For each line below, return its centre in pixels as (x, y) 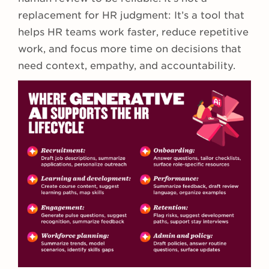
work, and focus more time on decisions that (130, 49)
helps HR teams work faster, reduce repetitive (133, 32)
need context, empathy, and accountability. (127, 66)
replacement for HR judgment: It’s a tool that (131, 16)
